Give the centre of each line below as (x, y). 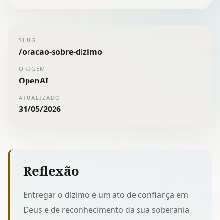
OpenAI (34, 80)
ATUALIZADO (40, 97)
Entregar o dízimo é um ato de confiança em (106, 195)
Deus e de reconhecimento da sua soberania (106, 209)
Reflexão (51, 171)
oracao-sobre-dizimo (62, 52)
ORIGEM (32, 69)
